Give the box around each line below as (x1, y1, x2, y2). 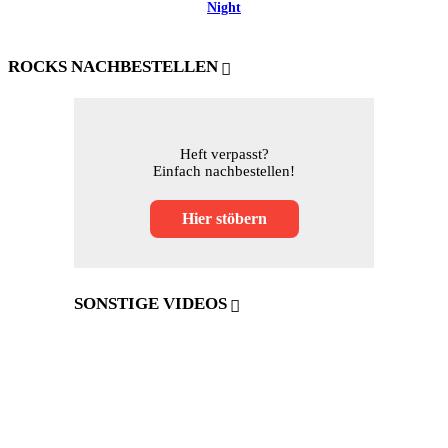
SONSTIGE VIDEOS (74, 294, 227, 314)
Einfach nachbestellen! (153, 163, 295, 180)
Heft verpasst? (179, 146, 269, 163)
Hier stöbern (181, 210, 267, 228)
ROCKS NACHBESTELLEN (8, 57, 218, 77)
